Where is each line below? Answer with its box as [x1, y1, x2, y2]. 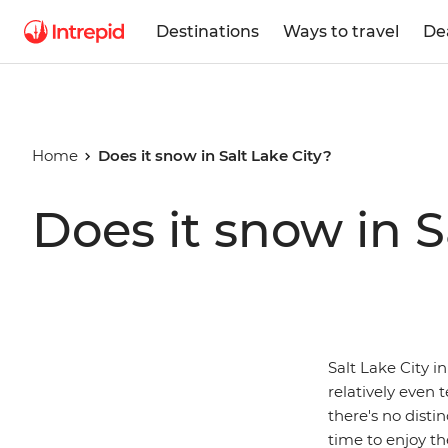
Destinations [156, 21, 259, 41]
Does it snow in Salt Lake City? [97, 146, 332, 165]
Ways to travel [283, 21, 399, 41]
